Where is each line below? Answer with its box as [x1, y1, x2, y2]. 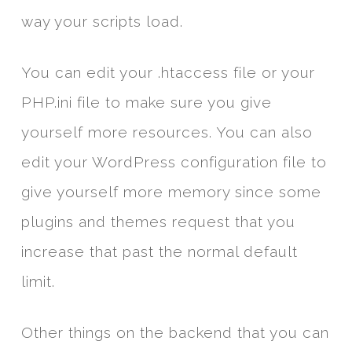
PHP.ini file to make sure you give [20, 93, 272, 112]
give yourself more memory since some [20, 183, 321, 201]
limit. [20, 273, 55, 291]
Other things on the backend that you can [20, 324, 329, 342]
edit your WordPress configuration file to [20, 153, 327, 171]
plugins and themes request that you [20, 213, 295, 231]
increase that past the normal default [20, 243, 298, 261]
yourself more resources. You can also [20, 123, 313, 141]
